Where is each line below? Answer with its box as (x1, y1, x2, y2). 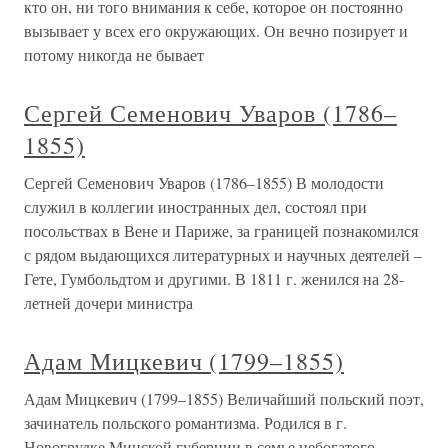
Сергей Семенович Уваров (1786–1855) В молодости (24, 172, 384, 194)
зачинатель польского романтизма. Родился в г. (24, 412, 347, 434)
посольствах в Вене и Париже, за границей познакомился (24, 220, 418, 242)
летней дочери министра (24, 292, 193, 314)
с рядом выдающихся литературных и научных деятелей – (24, 244, 422, 266)
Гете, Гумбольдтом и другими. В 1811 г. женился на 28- (24, 268, 404, 290)
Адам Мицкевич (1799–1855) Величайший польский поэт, (24, 388, 424, 410)
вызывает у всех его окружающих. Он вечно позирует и (24, 20, 408, 42)
